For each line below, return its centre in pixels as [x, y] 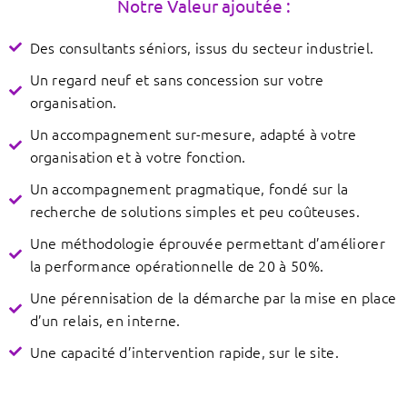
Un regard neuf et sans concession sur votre [177, 79]
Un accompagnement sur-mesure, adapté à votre [193, 133]
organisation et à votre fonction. [138, 156]
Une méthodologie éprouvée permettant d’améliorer [207, 242]
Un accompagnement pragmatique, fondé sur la [189, 188]
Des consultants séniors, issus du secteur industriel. [202, 47]
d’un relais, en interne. [105, 319]
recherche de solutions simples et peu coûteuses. [194, 210]
